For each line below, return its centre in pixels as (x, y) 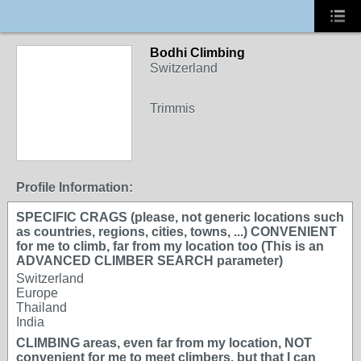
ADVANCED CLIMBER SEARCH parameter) (149, 261)
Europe (37, 293)
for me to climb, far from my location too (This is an (170, 246)
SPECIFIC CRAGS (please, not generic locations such (180, 217)
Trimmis (172, 108)
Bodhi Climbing (197, 53)
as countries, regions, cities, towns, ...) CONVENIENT (176, 232)
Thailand (41, 307)
